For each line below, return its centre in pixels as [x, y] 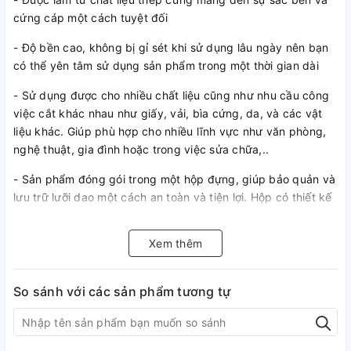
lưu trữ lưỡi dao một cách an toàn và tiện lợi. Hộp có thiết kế [173, 197]
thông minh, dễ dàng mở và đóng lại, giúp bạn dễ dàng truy [172, 215]
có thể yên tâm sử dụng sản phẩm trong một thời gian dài [166, 65]
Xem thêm [175, 243]
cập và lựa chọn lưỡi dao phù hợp [102, 233]
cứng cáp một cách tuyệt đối [90, 18]
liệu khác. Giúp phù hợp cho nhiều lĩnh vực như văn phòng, [170, 131]
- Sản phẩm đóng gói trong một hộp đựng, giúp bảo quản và [174, 179]
